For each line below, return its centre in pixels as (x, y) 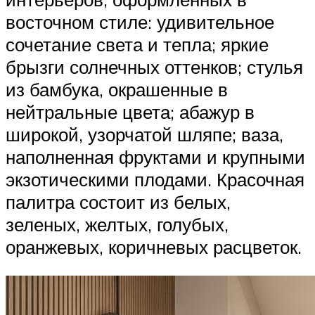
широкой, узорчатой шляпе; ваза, (144, 134)
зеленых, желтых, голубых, (117, 224)
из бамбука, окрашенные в (117, 89)
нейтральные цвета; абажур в (130, 111)
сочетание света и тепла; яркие (137, 44)
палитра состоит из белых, (118, 201)
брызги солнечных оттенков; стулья (154, 66)
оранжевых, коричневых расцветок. (154, 246)
